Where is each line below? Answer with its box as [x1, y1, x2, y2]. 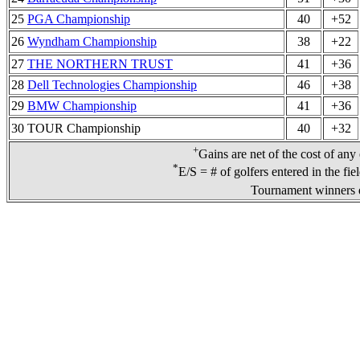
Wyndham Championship [27, 35, 157, 48]
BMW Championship [27, 99, 137, 112]
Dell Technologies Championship [27, 78, 197, 92]
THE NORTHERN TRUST [27, 57, 173, 71]
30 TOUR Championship [11, 121, 141, 135]
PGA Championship [27, 12, 130, 26]
